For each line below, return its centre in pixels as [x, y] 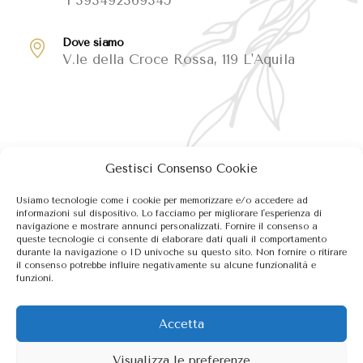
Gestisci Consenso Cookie [181, 169]
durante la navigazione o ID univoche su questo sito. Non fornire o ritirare [181, 252]
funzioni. [35, 278]
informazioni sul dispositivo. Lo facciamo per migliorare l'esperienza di [169, 214]
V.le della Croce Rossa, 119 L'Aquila [179, 59]
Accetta [181, 324]
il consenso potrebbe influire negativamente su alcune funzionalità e [166, 265]
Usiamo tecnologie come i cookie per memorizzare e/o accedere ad [162, 201]
